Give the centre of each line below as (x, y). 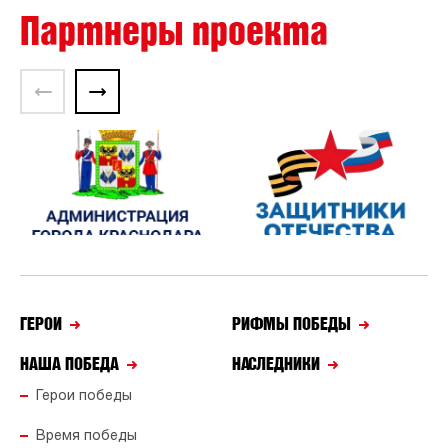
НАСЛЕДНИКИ (275, 364)
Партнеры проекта (174, 32)
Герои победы (84, 397)
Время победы (86, 437)
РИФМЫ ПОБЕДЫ (291, 324)
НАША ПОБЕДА (69, 364)
